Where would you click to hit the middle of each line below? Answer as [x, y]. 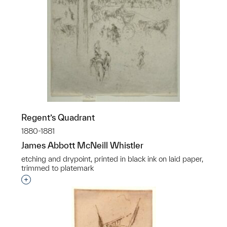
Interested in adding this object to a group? [108, 180]
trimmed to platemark [58, 168]
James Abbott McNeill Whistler [82, 145]
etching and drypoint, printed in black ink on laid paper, [112, 159]
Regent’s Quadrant [58, 117]
